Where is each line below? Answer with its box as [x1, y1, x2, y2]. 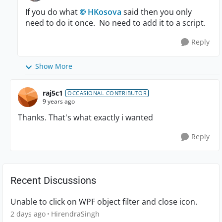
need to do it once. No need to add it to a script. [25, 17, 206, 29]
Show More [35, 61, 72, 71]
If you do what [25, 6, 80, 18]
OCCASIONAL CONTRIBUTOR [67, 89, 147, 97]
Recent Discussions [10, 174, 96, 186]
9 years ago [43, 97, 75, 106]
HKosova [88, 6, 121, 18]
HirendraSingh [51, 209, 100, 219]
